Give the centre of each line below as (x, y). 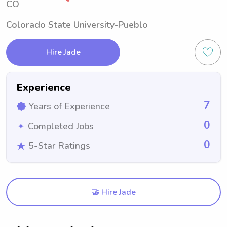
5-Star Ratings (59, 146)
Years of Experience (69, 106)
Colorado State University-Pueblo (77, 25)
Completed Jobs (61, 126)
